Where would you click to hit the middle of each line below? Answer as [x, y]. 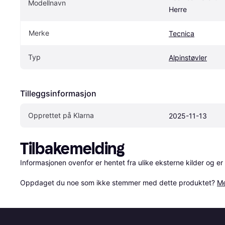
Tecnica [182, 34]
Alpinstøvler [188, 58]
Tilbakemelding [72, 149]
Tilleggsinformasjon [58, 94]
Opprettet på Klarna [61, 116]
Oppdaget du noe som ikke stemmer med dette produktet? [119, 183]
